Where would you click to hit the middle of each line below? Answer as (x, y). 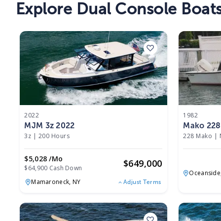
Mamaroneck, (52, 182)
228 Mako (198, 136)
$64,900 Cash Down (53, 168)
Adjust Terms (142, 182)
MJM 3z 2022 (50, 126)
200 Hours (54, 136)
